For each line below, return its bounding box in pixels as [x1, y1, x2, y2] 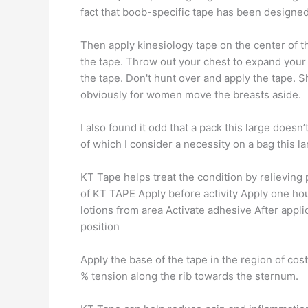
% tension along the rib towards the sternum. [80, 269, 298, 283]
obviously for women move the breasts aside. [80, 88, 301, 101]
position [80, 220, 120, 233]
